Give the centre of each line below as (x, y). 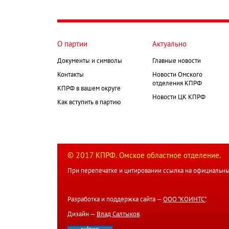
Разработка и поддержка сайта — (115, 200)
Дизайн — (82, 215)
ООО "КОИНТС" (184, 200)
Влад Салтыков (118, 215)
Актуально (169, 45)
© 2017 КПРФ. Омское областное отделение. (144, 156)
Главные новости (177, 62)
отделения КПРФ (177, 84)
